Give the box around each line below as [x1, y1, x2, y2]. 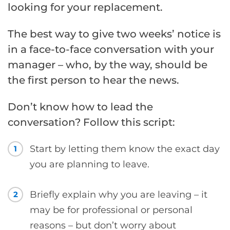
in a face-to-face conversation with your [8, 43, 214, 55]
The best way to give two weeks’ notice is [8, 27, 221, 40]
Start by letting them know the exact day [30, 143, 220, 155]
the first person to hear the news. [8, 73, 179, 86]
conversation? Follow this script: [8, 116, 175, 128]
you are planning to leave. [30, 158, 149, 170]
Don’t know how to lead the [8, 100, 153, 113]
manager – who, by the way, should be [8, 58, 207, 71]
